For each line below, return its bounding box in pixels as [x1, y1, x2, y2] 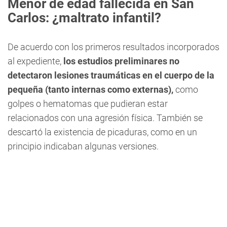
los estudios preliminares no [63, 56, 179, 67]
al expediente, [8, 56, 63, 67]
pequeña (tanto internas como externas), [8, 84, 173, 95]
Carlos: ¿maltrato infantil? [8, 10, 161, 26]
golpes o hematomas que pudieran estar [8, 98, 168, 109]
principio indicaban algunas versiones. [8, 141, 159, 152]
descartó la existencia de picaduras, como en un [8, 127, 197, 138]
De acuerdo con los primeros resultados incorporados [8, 42, 219, 53]
